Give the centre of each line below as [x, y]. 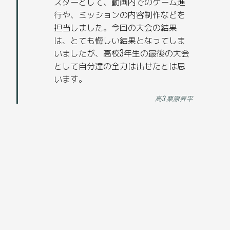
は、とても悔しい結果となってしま [120, 40]
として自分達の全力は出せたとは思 [120, 66]
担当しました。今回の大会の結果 [116, 27]
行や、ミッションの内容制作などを [120, 15]
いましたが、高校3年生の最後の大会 [122, 53]
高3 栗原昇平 [174, 99]
